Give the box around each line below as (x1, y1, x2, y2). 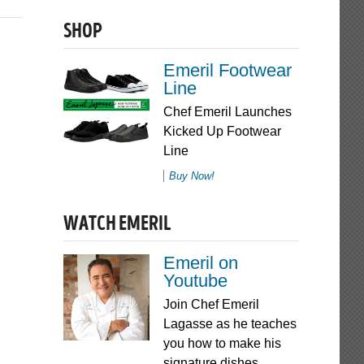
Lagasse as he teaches (162, 317, 297, 331)
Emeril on (162, 253, 238, 274)
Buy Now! (168, 170, 214, 183)
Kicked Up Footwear (162, 124, 281, 139)
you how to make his (162, 336, 281, 351)
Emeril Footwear (162, 60, 292, 81)
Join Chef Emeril (162, 297, 259, 312)
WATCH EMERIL (63, 215, 171, 236)
